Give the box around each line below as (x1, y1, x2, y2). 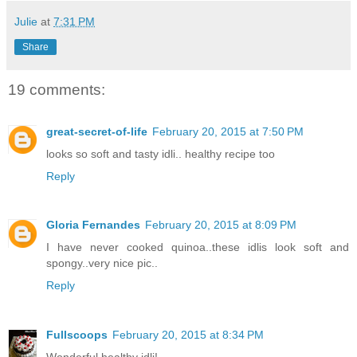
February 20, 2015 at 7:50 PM (152, 124, 304, 138)
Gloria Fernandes (46, 218, 140, 232)
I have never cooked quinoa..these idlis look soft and (46, 241, 349, 254)
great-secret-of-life (46, 124, 147, 138)
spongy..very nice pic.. (46, 257, 158, 270)
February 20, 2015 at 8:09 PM (145, 218, 296, 232)
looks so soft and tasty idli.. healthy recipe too (46, 147, 275, 160)
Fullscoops (46, 328, 108, 342)
